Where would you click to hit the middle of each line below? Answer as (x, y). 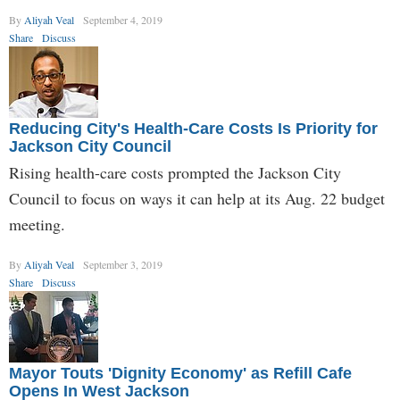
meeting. (37, 224)
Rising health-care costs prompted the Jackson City (175, 172)
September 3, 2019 (123, 264)
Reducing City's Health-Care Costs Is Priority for (193, 129)
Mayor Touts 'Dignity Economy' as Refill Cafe (180, 373)
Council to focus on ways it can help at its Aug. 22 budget (197, 198)
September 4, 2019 (123, 20)
